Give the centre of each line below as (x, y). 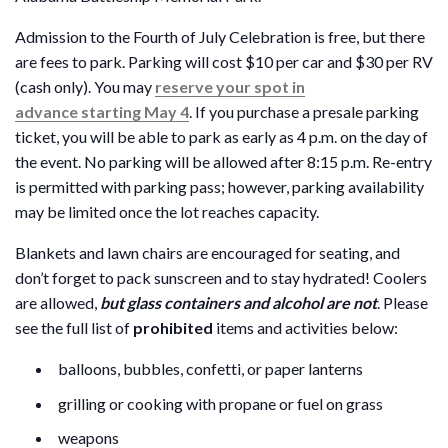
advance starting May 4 (102, 111)
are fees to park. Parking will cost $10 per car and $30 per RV (224, 61)
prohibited (173, 327)
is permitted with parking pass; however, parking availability (219, 186)
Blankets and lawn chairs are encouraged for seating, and (207, 252)
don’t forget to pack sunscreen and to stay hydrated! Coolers (221, 277)
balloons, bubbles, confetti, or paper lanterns (210, 368)
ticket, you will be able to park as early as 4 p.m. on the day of (221, 136)
